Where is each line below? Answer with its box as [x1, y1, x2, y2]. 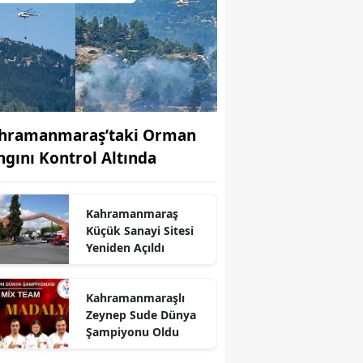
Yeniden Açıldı [85, 239, 164, 255]
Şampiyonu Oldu [85, 323, 179, 340]
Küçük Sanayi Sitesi [85, 222, 194, 238]
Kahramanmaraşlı [85, 289, 185, 305]
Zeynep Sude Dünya [85, 306, 196, 322]
